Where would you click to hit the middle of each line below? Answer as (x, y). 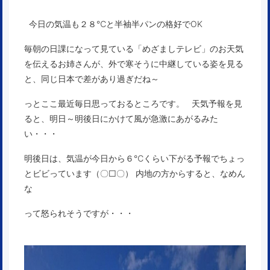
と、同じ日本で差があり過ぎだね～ (92, 79)
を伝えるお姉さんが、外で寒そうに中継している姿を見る (134, 64)
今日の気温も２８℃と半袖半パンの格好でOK (113, 24)
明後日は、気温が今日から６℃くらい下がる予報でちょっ (134, 159)
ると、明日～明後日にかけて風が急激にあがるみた (121, 119)
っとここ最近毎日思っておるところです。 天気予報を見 (133, 104)
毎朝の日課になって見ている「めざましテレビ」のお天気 (134, 49)
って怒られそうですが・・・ (79, 213)
